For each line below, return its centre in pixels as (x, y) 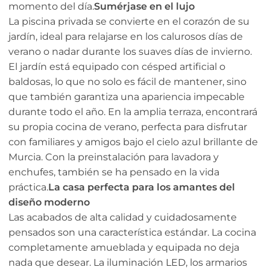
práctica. (28, 187)
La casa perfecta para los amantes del (142, 187)
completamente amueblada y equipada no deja (124, 248)
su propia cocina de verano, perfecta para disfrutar (128, 127)
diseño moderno (49, 202)
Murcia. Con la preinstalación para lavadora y (114, 157)
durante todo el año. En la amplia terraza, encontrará (133, 112)
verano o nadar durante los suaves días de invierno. (130, 52)
